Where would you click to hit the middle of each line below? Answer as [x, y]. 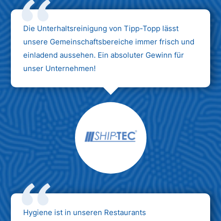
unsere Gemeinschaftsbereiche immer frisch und [109, 41]
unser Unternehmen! [60, 68]
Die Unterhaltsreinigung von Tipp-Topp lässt [101, 28]
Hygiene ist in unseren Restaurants [85, 212]
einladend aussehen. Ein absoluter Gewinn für [104, 55]
